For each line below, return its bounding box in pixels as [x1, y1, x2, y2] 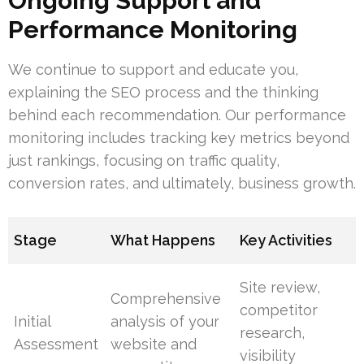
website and [110, 336, 197, 353]
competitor [240, 301, 318, 319]
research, [240, 324, 305, 342]
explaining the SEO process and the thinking [8, 84, 318, 102]
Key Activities [240, 232, 333, 249]
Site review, [240, 279, 321, 297]
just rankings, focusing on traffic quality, [8, 152, 279, 170]
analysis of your [110, 313, 220, 331]
